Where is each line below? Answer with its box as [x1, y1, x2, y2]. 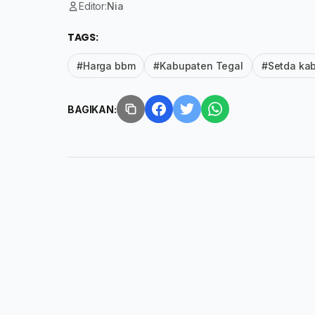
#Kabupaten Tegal [153, 60, 243, 72]
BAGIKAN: [67, 103, 117, 115]
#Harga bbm [77, 60, 136, 72]
